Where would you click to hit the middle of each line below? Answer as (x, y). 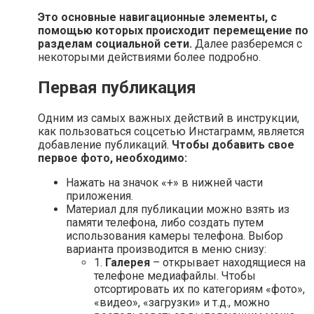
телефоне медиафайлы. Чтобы (175, 276)
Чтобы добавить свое (233, 145)
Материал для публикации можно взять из (178, 210)
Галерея (128, 263)
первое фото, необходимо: (112, 158)
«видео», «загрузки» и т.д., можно (182, 303)
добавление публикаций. (105, 145)
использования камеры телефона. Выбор (175, 236)
